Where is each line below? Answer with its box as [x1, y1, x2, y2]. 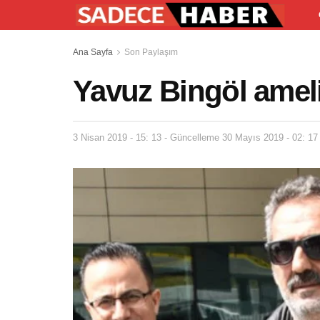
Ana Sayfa [73, 47, 113, 57]
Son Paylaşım [124, 47, 178, 57]
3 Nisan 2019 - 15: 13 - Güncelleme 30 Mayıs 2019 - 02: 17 [73, 131, 318, 143]
